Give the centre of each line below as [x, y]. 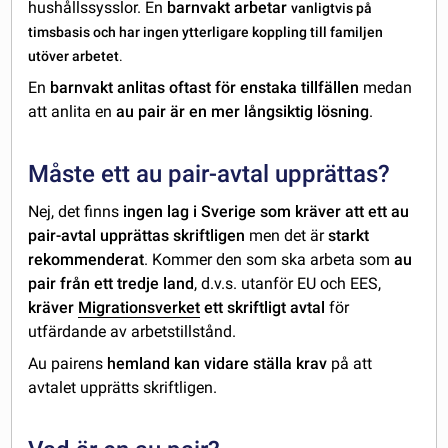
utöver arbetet [74, 56]
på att [350, 364]
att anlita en [72, 112]
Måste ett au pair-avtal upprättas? [209, 174]
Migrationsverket [139, 308]
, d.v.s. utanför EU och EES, [288, 284]
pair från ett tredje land [111, 284]
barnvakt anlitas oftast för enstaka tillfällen [207, 88]
